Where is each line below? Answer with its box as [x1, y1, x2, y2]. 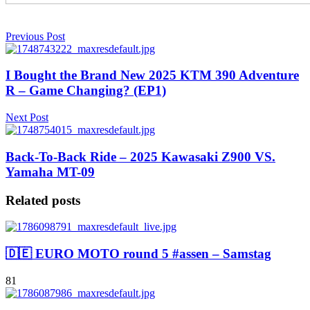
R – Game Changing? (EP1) [6, 83, 166, 98]
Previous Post [6, 30, 65, 42]
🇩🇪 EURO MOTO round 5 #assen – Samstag [6, 246, 271, 261]
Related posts [6, 192, 80, 208]
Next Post [6, 111, 48, 124]
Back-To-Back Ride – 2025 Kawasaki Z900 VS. [6, 149, 275, 164]
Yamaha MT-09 [6, 164, 95, 179]
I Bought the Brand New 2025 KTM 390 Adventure [6, 68, 299, 83]
